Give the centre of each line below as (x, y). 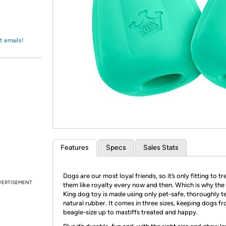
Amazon (33, 17)
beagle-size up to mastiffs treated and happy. (130, 212)
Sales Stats (161, 148)
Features (75, 148)
